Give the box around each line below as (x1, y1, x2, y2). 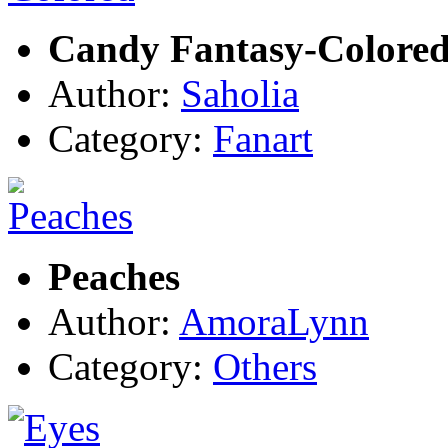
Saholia (181, 71, 299, 115)
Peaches (48, 254, 180, 298)
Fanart (213, 116, 313, 160)
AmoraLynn (179, 299, 369, 343)
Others (213, 344, 317, 388)
